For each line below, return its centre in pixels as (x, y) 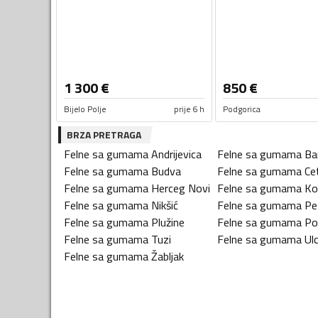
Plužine (168, 223)
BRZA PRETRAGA (104, 135)
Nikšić (165, 205)
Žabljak (168, 257)
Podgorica (241, 109)
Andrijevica (176, 154)
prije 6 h (189, 109)
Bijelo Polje (85, 109)
